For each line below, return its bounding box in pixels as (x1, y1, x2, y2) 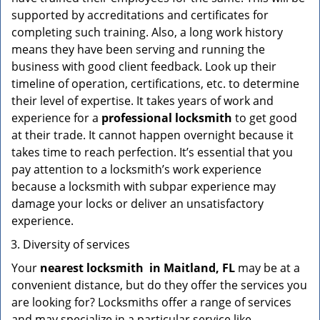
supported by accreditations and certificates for (11, 7, 269, 23)
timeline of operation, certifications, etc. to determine (11, 76, 299, 91)
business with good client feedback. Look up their (11, 59, 276, 74)
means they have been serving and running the (11, 41, 265, 57)
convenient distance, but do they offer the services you (11, 277, 307, 293)
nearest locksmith (40, 260, 144, 276)
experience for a (11, 110, 101, 126)
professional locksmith (101, 110, 232, 126)
